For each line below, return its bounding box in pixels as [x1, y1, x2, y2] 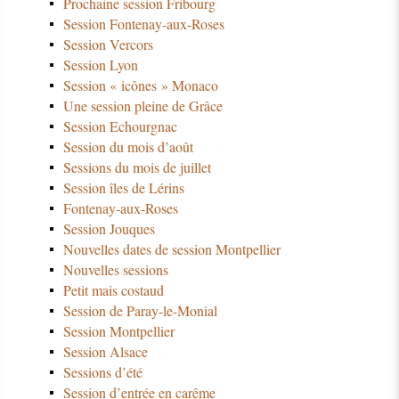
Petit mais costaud [62, 280, 164, 299]
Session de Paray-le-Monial [62, 300, 217, 320]
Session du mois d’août [62, 136, 193, 156]
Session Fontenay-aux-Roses [62, 13, 224, 33]
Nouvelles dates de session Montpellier [62, 239, 281, 258]
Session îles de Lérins [62, 177, 184, 197]
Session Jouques [62, 218, 155, 238]
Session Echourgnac [62, 116, 177, 135]
